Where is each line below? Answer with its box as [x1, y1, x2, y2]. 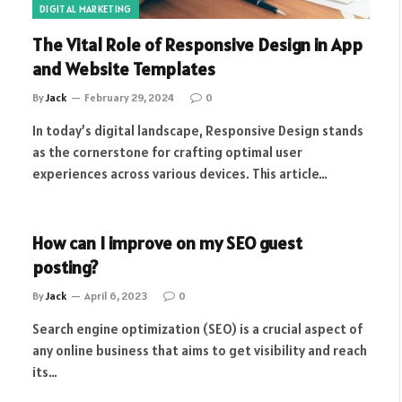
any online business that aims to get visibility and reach [32, 341, 367, 359]
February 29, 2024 [84, 90, 174, 104]
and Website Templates [32, 57, 215, 81]
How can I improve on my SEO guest [32, 231, 302, 255]
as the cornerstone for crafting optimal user [32, 143, 302, 161]
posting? [32, 255, 98, 279]
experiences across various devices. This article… [32, 164, 328, 182]
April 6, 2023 [84, 288, 147, 302]
